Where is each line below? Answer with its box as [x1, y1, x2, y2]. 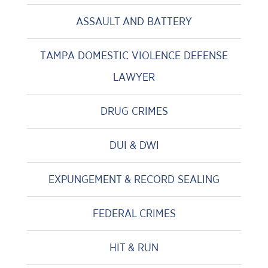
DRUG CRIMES [100, 105, 168, 118]
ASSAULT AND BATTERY [76, 15, 192, 28]
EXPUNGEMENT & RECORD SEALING [48, 173, 220, 186]
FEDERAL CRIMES [92, 207, 176, 220]
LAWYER [113, 71, 155, 84]
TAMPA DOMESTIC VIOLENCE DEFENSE [40, 49, 228, 62]
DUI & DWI [109, 139, 159, 152]
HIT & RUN [109, 241, 159, 254]
